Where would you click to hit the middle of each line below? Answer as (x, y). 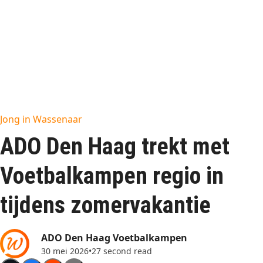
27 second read (122, 251)
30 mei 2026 (65, 251)
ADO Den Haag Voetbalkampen (114, 237)
